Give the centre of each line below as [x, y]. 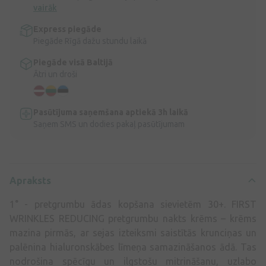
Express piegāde [67, 29]
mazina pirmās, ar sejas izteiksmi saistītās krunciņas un [133, 232]
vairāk [45, 7]
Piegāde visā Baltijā [73, 62]
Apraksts [30, 180]
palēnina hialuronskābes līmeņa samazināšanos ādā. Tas [133, 247]
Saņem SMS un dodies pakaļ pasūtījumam [109, 124]
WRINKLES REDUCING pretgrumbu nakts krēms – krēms [133, 218]
